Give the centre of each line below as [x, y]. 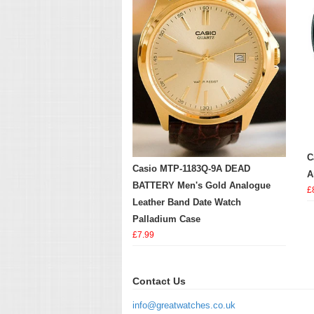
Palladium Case [166, 219]
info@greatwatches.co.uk [184, 305]
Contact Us [159, 281]
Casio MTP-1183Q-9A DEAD [191, 168]
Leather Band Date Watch [187, 202]
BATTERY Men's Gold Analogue [202, 185]
